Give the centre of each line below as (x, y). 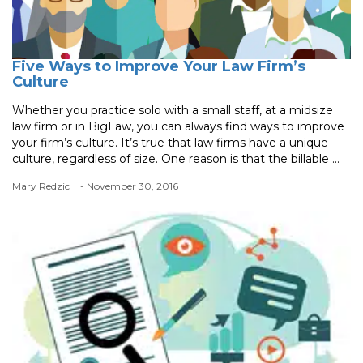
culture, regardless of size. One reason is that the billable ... (176, 159)
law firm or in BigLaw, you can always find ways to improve (178, 127)
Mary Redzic (41, 186)
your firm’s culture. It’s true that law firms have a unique (170, 143)
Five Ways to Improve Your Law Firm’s (159, 67)
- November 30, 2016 (129, 186)
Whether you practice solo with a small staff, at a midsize (173, 111)
